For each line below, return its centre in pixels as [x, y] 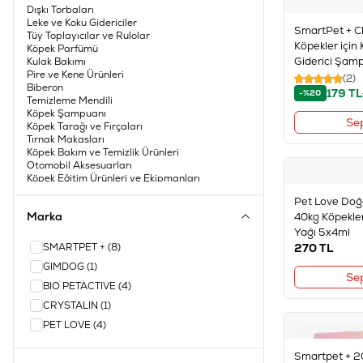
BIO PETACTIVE [81, 286]
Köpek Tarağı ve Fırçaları [85, 126]
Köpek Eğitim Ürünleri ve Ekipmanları [113, 178]
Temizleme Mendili [70, 100]
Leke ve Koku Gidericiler [82, 23]
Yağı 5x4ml [322, 232]
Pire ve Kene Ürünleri [75, 75]
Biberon [45, 88]
